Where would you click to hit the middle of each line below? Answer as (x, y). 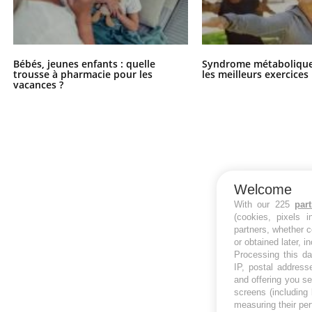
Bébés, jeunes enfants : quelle (84, 64)
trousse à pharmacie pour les (83, 75)
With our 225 (265, 204)
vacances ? (38, 85)
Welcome (263, 189)
